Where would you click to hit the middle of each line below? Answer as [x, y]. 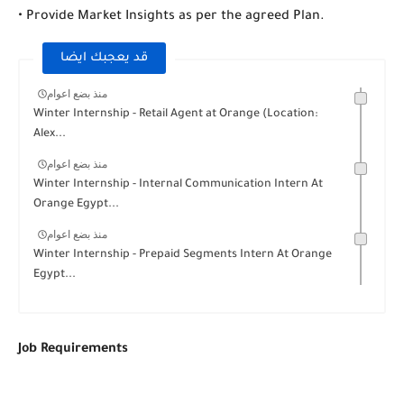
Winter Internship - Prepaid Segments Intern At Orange [183, 255]
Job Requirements [73, 349]
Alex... [50, 134]
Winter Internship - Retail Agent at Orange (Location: [175, 114]
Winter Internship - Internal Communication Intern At [178, 184]
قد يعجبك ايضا [104, 58]
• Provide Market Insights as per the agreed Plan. [171, 17]
